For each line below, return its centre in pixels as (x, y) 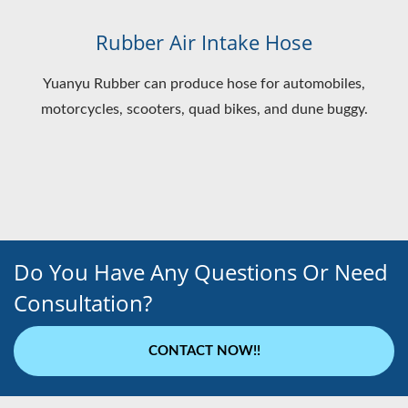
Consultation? (83, 303)
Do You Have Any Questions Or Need (201, 272)
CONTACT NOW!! (204, 352)
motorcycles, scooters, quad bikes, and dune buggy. (204, 110)
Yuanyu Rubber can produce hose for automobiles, (204, 84)
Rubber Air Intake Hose (204, 42)
